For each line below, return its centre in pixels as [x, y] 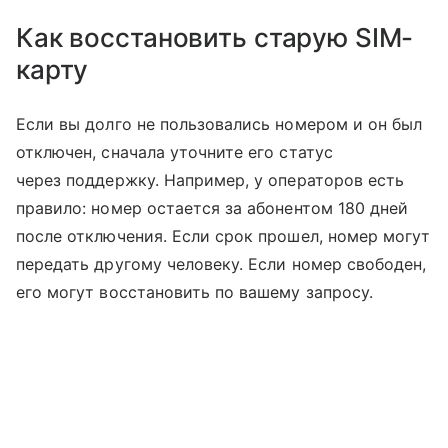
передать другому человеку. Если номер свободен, [221, 263]
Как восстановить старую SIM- [215, 37]
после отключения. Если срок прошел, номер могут [223, 235]
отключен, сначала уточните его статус [174, 151]
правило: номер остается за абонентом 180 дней [212, 207]
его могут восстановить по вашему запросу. [194, 291]
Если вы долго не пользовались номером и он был [219, 123]
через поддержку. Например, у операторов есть [210, 179]
